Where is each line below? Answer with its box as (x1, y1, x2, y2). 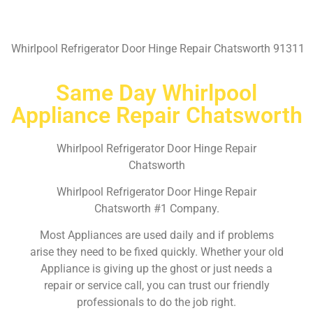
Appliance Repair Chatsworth (10, 101, 303, 129)
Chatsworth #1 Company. (94, 201, 219, 215)
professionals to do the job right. (77, 296, 236, 310)
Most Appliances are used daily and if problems (39, 228, 274, 242)
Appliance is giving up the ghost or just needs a (41, 262, 272, 276)
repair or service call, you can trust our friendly (43, 279, 270, 293)
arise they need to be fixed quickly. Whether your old (29, 245, 284, 259)
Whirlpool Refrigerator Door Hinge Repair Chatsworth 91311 (8, 42, 305, 56)
